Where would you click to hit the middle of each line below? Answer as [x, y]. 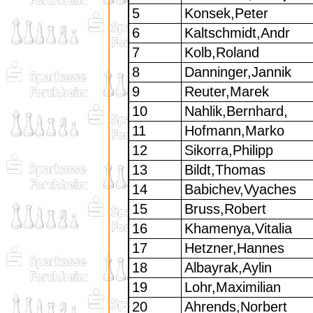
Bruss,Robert [225, 209]
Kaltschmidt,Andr [237, 33]
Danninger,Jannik [238, 72]
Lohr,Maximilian [232, 287]
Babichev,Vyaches [240, 190]
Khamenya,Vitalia [238, 229]
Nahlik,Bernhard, [236, 111]
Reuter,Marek [226, 92]
